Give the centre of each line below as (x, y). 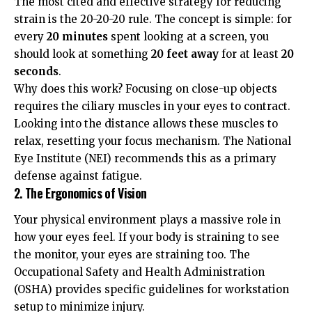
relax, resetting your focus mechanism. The (130, 141)
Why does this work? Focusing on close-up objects (146, 88)
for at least (250, 54)
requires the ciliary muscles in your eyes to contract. (152, 106)
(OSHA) (33, 290)
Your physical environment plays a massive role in (147, 220)
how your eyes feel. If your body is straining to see (147, 237)
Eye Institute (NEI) (63, 158)
